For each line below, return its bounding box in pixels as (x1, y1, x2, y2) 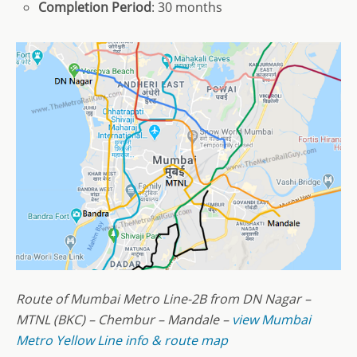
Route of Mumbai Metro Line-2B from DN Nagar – (16, 290, 311, 308)
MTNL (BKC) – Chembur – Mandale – (16, 311, 232, 329)
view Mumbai (232, 311, 311, 329)
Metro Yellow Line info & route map (16, 331, 228, 350)
